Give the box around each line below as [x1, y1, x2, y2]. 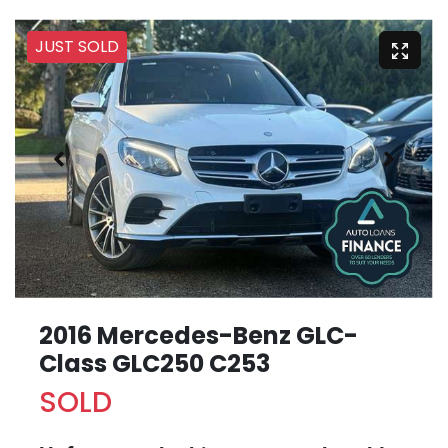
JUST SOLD [35, 35, 119, 59]
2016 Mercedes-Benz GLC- [39, 319, 358, 353]
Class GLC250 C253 [39, 347, 270, 381]
